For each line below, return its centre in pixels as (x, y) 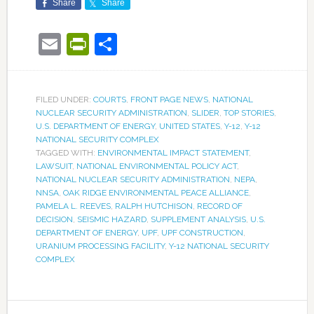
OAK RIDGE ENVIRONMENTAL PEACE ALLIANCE (156, 192)
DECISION (54, 219)
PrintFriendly (153, 43)
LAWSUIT (54, 166)
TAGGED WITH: (66, 152)
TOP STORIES (248, 112)
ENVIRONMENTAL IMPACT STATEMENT (173, 152)
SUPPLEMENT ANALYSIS (198, 219)
